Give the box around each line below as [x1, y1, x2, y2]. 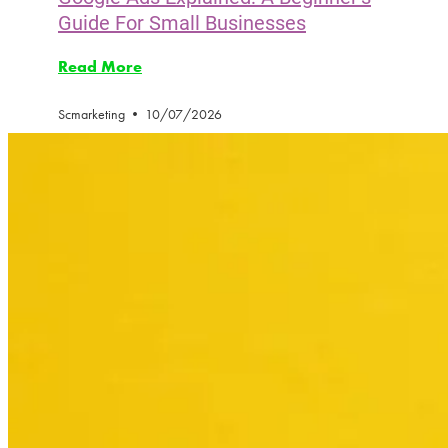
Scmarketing [58, 106, 128, 124]
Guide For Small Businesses [58, 9, 306, 36]
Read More [58, 56, 142, 77]
